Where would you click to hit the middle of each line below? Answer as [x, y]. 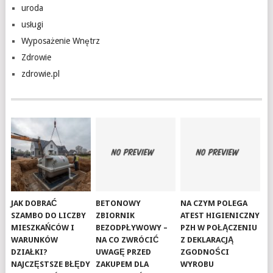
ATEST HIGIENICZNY [220, 216]
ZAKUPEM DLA [122, 264]
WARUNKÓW [35, 240]
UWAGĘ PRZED [124, 252]
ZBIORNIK [115, 216]
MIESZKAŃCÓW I [43, 228]
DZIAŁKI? [30, 252]
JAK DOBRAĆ [34, 204]
